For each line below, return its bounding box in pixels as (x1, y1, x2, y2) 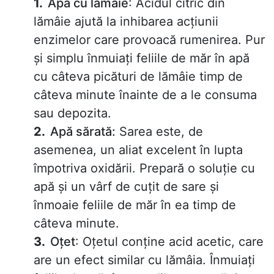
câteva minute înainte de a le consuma (34, 87, 257, 103)
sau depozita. (34, 106, 111, 121)
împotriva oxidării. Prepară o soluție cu (34, 161, 255, 176)
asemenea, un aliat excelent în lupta (34, 143, 243, 158)
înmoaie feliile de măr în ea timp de (34, 198, 236, 213)
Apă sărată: (50, 124, 116, 139)
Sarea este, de (116, 124, 203, 139)
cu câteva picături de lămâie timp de (34, 69, 243, 84)
